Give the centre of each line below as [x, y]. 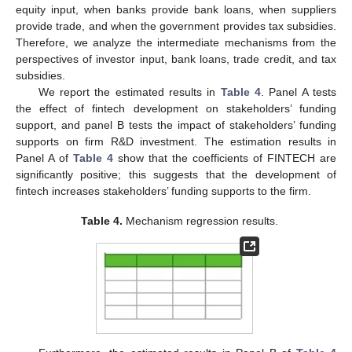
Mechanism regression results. [200, 221]
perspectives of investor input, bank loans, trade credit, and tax [176, 59]
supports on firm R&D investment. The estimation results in [176, 142]
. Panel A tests [299, 92]
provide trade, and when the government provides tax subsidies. [176, 26]
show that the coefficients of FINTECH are [225, 158]
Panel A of [44, 158]
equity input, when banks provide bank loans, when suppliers [176, 10]
